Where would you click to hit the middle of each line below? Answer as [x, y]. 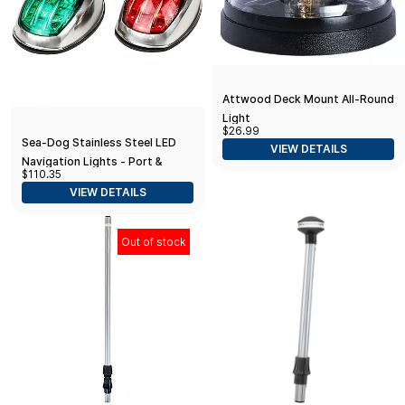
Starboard [50, 181]
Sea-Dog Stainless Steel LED [99, 143]
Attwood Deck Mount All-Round [308, 99]
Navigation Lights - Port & [92, 162]
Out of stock [154, 242]
